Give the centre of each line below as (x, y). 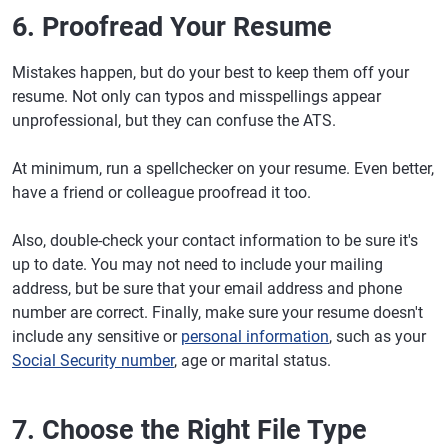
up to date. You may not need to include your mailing (197, 264)
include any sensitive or (96, 336)
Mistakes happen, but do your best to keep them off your (210, 72)
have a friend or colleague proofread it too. (161, 192)
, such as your (377, 336)
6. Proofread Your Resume (172, 27)
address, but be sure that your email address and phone (207, 288)
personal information (255, 336)
